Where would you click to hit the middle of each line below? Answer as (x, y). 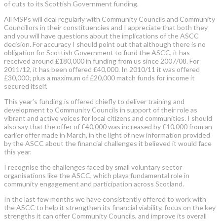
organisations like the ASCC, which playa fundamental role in (97, 175)
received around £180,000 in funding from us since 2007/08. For (102, 61)
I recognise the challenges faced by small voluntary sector (93, 167)
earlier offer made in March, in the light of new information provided (107, 135)
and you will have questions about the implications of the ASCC (101, 36)
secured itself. (26, 86)
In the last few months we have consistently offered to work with (105, 199)
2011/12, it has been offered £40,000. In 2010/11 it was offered (102, 69)
